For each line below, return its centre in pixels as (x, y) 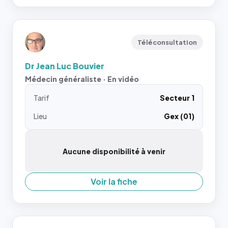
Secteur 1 (177, 97)
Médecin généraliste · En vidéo (82, 79)
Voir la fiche (114, 181)
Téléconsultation (167, 42)
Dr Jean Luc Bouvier (65, 66)
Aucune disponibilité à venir (114, 151)
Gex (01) (179, 116)
